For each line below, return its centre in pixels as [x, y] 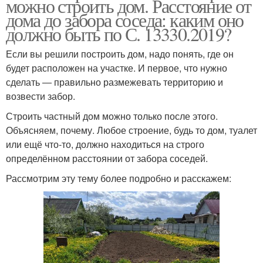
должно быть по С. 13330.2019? [119, 33]
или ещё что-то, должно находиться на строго [105, 144]
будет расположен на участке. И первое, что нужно [117, 68]
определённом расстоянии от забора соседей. [107, 158]
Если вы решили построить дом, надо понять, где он [120, 53]
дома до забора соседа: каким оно [125, 19]
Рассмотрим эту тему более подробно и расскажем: [119, 178]
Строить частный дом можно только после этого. [112, 116]
